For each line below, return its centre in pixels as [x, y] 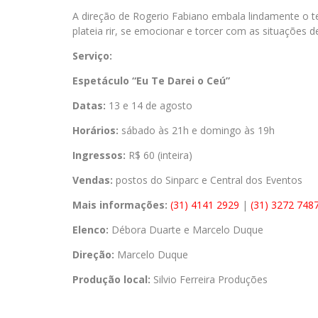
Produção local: [111, 280]
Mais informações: [120, 205]
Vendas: [93, 180]
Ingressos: [99, 155]
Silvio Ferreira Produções [209, 280]
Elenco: [91, 230]
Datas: [89, 106]
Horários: [95, 131]
